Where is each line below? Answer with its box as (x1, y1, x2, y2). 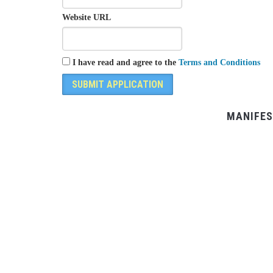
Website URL (62, 13, 111, 23)
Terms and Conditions (179, 57, 260, 67)
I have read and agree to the (70, 57, 179, 67)
